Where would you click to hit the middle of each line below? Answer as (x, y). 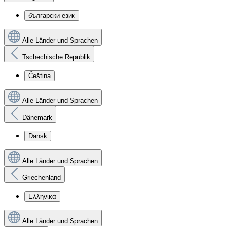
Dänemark (37, 117)
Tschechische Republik (56, 57)
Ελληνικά (42, 196)
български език (52, 15)
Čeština (40, 76)
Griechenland (42, 178)
